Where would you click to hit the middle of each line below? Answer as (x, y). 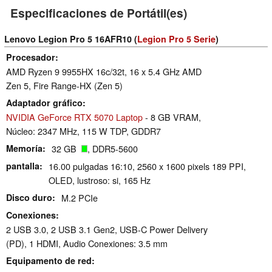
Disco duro (29, 198)
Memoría (24, 148)
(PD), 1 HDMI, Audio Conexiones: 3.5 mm (87, 243)
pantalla (23, 166)
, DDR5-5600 (113, 149)
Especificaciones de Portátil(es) (99, 13)
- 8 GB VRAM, (172, 117)
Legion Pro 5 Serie (176, 39)
